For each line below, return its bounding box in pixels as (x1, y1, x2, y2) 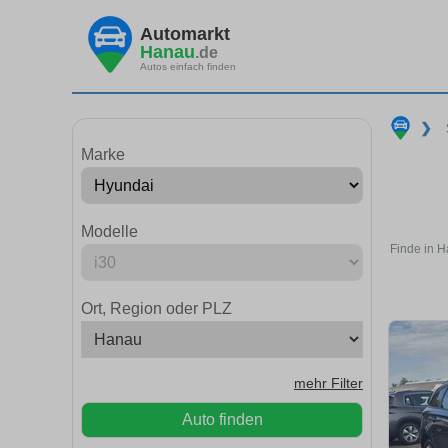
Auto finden (181, 411, 263, 428)
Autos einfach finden (140, 60, 236, 72)
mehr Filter (294, 376, 363, 391)
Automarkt (140, 23, 230, 44)
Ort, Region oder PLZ (81, 300, 232, 317)
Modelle (81, 223, 138, 240)
